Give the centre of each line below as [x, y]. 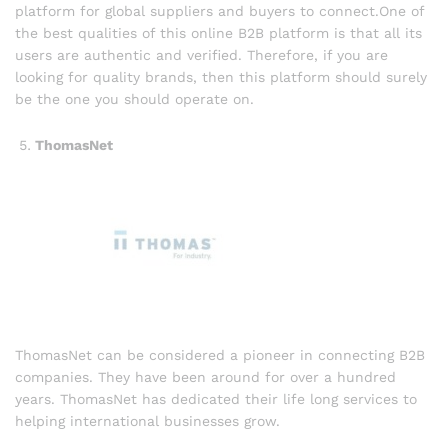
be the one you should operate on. [134, 99]
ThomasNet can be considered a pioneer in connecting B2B [220, 354]
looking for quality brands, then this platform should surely [221, 77]
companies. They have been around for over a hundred [205, 376]
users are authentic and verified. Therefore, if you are [201, 55]
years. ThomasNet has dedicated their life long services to [216, 398]
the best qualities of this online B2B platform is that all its [218, 33]
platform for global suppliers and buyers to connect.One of [219, 11]
